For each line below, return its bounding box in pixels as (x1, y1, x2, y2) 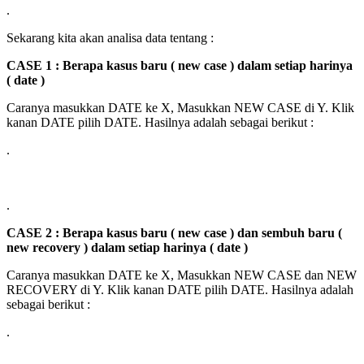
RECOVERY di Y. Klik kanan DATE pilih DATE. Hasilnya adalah (6, 283, 353, 297)
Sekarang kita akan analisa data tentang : (6, 31, 214, 45)
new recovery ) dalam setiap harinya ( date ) (6, 240, 248, 255)
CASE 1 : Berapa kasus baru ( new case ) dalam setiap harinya (6, 58, 353, 73)
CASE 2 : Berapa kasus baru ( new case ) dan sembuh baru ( (6, 226, 342, 240)
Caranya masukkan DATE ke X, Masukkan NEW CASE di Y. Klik (6, 101, 354, 115)
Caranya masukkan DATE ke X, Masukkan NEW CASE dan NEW (6, 268, 357, 283)
